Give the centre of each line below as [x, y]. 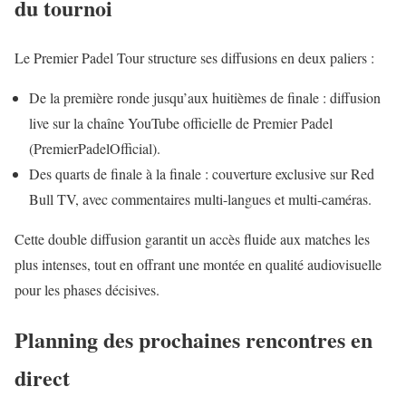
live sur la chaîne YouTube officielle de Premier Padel [181, 122]
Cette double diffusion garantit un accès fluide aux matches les [192, 238]
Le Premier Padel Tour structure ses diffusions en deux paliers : [194, 57]
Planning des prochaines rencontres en [193, 339]
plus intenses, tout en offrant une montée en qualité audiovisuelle [198, 264]
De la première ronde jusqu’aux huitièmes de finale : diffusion [205, 97]
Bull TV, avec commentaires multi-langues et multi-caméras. [200, 198]
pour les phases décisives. [87, 289]
